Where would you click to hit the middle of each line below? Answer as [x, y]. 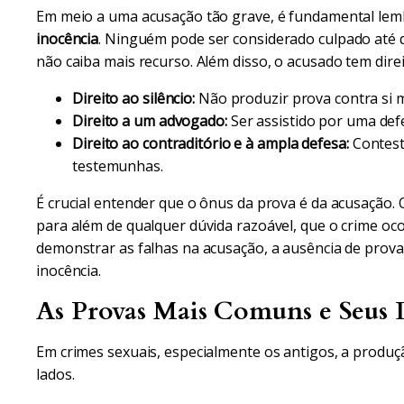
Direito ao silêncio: [133, 98]
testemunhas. [118, 166]
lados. [55, 374]
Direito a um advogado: [150, 121]
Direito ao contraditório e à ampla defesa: [211, 143]
